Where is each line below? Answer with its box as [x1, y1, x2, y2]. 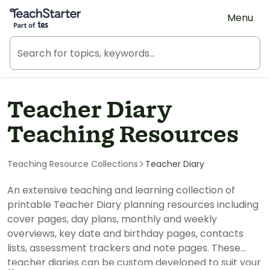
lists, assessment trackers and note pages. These [7, 241, 240, 255]
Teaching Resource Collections [7, 158, 138, 170]
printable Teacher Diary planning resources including [7, 198, 259, 212]
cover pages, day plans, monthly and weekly [7, 212, 217, 226]
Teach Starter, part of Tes [9, 4, 130, 16]
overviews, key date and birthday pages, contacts [7, 227, 243, 240]
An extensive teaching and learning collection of [7, 183, 235, 197]
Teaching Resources [7, 119, 239, 152]
